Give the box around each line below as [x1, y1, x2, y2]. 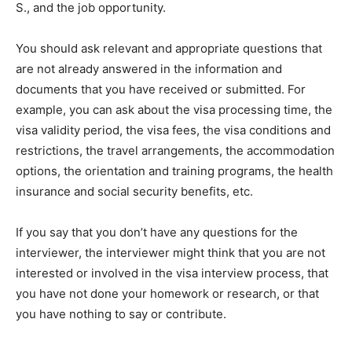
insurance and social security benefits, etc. [16, 184, 253, 200]
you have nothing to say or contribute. [16, 306, 226, 322]
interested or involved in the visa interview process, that [16, 266, 328, 281]
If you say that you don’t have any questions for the [16, 225, 298, 240]
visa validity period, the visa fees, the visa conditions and [16, 123, 331, 138]
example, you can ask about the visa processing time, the [16, 102, 332, 118]
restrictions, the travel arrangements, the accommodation [16, 143, 335, 159]
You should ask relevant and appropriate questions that [16, 41, 322, 57]
